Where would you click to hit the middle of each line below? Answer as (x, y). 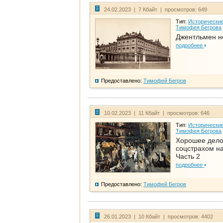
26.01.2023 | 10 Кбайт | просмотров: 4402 (159, 217)
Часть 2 (188, 157)
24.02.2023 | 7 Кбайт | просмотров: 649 (156, 10)
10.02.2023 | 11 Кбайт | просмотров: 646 (157, 113)
